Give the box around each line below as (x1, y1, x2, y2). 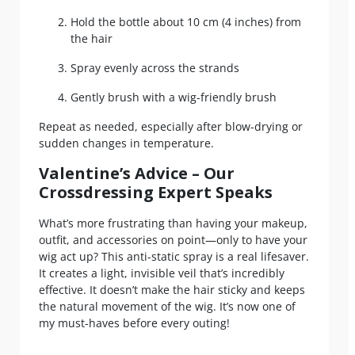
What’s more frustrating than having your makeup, (39, 216, 307, 231)
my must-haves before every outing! (39, 315, 230, 331)
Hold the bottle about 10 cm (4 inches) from (71, 14, 301, 30)
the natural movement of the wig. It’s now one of (39, 299, 296, 315)
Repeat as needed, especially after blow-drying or (39, 119, 303, 135)
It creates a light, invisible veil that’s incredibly (39, 265, 284, 281)
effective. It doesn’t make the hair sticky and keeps (39, 282, 305, 298)
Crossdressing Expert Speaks (39, 181, 273, 204)
